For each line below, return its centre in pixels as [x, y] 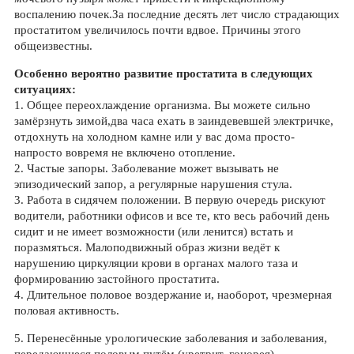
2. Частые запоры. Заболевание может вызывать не [146, 168]
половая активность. [66, 311]
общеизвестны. [53, 46]
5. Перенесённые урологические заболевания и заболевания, [170, 338]
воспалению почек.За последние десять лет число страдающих [177, 14]
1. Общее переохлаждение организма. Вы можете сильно [162, 105]
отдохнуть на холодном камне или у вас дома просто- [154, 137]
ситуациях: [45, 89]
